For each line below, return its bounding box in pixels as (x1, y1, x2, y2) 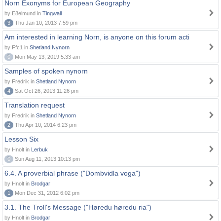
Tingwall (42, 10, 62, 16)
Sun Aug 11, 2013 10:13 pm (13, 156, 80, 162)
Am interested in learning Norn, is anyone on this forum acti (4, 33, 189, 41)
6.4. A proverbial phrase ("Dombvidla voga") (4, 169, 141, 177)
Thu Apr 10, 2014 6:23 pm (13, 122, 76, 128)
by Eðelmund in (4, 10, 42, 16)
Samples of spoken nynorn (4, 67, 88, 75)
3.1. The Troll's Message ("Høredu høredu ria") (4, 203, 151, 211)
